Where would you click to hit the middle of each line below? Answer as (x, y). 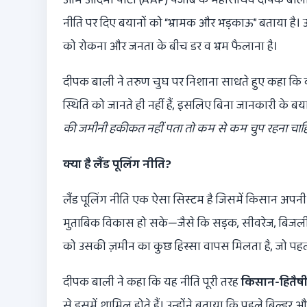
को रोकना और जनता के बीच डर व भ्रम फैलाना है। (170, 46)
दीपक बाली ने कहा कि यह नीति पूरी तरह (152, 282)
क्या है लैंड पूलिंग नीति (114, 164)
